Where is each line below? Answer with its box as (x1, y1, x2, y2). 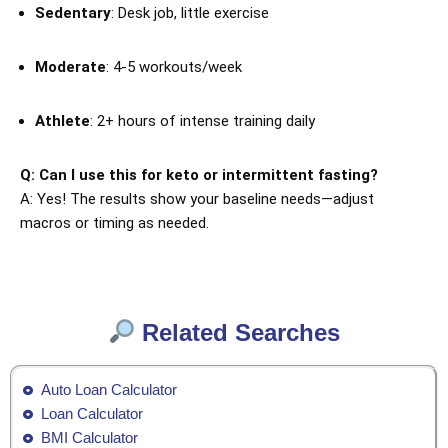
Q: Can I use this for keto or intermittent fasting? (20, 166, 378, 184)
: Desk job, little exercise (111, 4, 269, 22)
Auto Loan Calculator (40, 380, 177, 398)
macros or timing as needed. (20, 214, 209, 232)
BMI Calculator (40, 428, 138, 446)
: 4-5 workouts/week (106, 58, 242, 76)
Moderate (35, 58, 106, 76)
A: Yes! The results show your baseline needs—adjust (20, 190, 374, 208)
